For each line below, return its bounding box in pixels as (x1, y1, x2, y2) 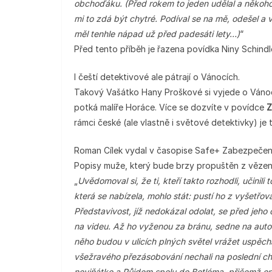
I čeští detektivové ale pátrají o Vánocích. (74, 72, 240, 82)
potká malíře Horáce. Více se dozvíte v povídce (74, 102, 267, 112)
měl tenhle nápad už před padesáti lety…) (74, 29, 240, 39)
